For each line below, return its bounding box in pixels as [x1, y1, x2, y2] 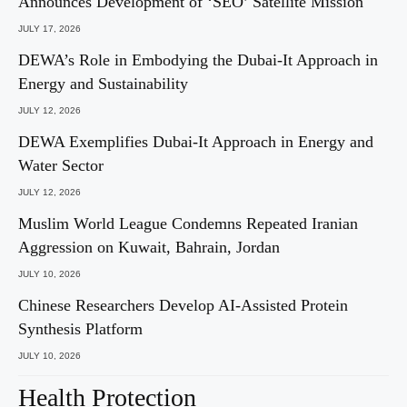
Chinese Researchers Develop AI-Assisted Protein [18, 295, 348, 314]
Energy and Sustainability [18, 74, 188, 93]
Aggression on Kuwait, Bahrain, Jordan [18, 237, 280, 256]
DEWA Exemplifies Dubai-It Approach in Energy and [18, 132, 373, 151]
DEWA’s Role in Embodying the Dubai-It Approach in [18, 50, 378, 69]
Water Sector [18, 155, 104, 174]
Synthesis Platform [18, 319, 143, 338]
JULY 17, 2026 [18, 23, 81, 34]
